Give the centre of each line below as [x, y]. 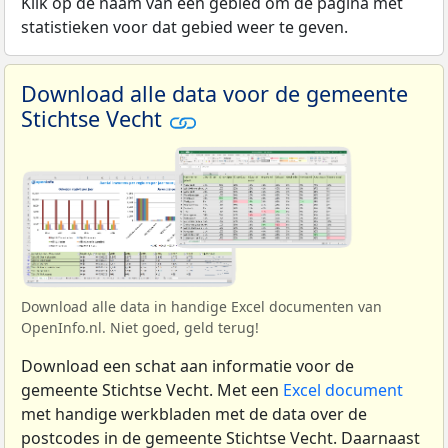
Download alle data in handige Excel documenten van [201, 307]
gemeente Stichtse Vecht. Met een [152, 390]
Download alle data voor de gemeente [214, 94]
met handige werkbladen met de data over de [194, 414]
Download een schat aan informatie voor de [187, 366]
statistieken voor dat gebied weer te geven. [184, 27]
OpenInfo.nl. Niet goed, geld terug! [140, 328]
